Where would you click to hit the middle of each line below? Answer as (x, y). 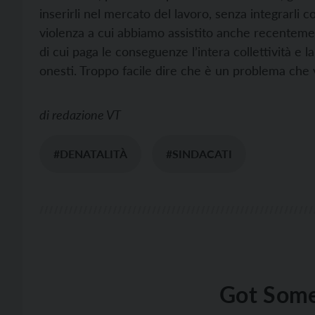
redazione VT (86, 114)
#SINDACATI (199, 153)
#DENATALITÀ (90, 153)
